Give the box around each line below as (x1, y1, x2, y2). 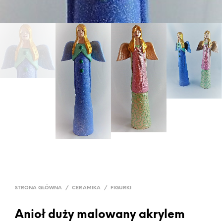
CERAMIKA (72, 185, 101, 191)
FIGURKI (111, 185, 131, 191)
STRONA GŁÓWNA (15, 185, 62, 191)
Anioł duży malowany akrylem (15, 209, 185, 221)
